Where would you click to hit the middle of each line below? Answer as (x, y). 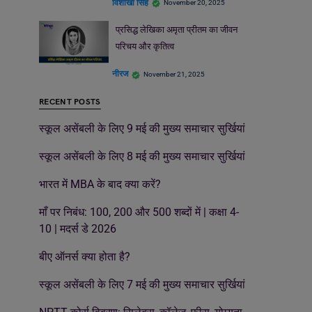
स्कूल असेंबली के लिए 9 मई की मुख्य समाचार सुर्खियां (142, 128)
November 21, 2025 (174, 74)
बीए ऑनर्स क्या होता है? (85, 256)
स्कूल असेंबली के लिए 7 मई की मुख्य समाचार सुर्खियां (142, 284)
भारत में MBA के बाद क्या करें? (100, 184)
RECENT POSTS (70, 102)
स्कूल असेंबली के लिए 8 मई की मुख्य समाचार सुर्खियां (142, 156)
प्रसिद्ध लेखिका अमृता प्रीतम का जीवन (176, 30)
